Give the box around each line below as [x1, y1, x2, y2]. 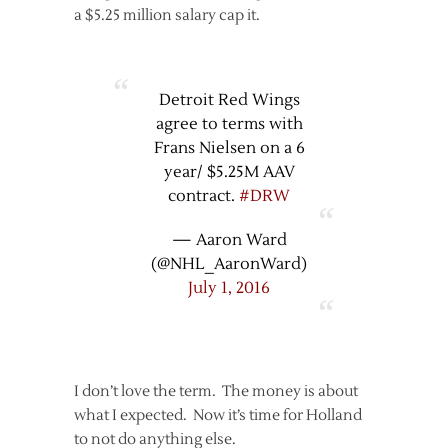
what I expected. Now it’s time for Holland [74, 406, 362, 426]
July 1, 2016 [188, 278, 270, 299]
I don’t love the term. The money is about [74, 382, 358, 402]
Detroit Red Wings [158, 90, 300, 111]
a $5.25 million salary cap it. [74, 6, 260, 26]
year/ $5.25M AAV [163, 162, 295, 183]
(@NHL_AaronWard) [151, 254, 307, 275]
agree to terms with [155, 114, 303, 135]
